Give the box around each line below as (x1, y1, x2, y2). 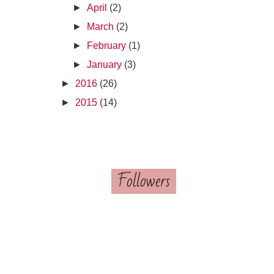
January (87, 59, 122, 70)
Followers (117, 166, 170, 197)
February (87, 40, 127, 51)
